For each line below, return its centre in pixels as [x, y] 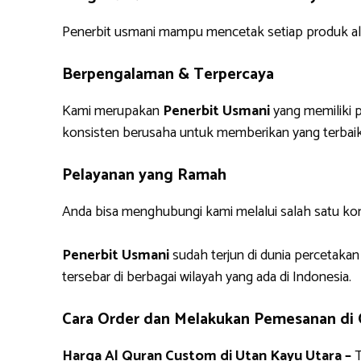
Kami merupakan [112, 111]
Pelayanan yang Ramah [144, 175]
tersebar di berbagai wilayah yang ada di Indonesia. [207, 277]
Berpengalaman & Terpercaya [168, 75]
